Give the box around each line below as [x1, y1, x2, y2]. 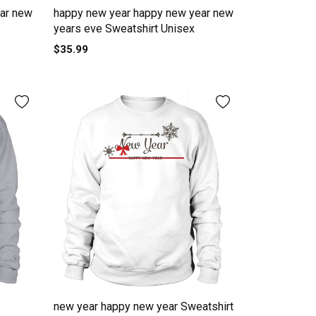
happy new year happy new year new [53, 6, 233, 20]
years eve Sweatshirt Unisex [53, 21, 195, 35]
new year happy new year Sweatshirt [53, 299, 233, 313]
